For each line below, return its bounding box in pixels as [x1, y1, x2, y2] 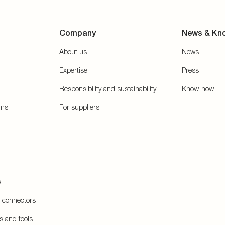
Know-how [182, 84, 214, 93]
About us [59, 47, 87, 56]
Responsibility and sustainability [59, 84, 156, 93]
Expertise [59, 66, 87, 74]
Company [59, 28, 96, 38]
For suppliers [59, 103, 99, 111]
